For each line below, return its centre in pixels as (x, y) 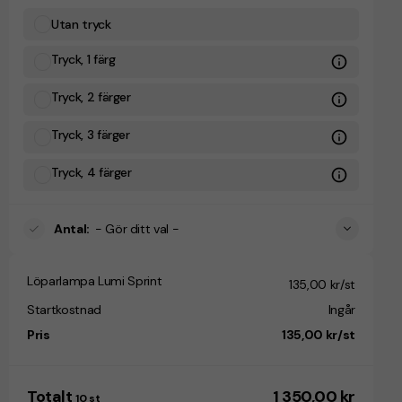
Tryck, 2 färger (91, 96)
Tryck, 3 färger (91, 134)
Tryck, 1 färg (83, 59)
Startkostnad (64, 309)
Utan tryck (81, 24)
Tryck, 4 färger (92, 172)
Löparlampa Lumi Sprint (95, 280)
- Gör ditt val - (137, 228)
